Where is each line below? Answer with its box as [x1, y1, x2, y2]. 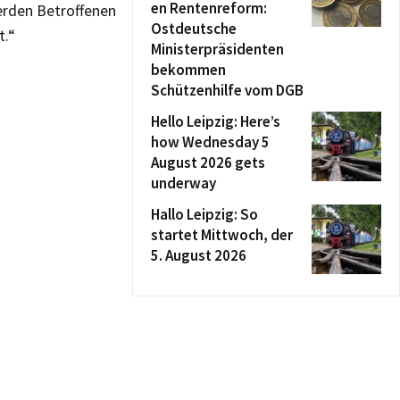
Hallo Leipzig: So [151, 204, 258, 224]
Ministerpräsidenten [151, 39, 284, 59]
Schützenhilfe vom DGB [151, 80, 304, 100]
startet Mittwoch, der [151, 225, 293, 245]
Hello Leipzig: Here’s [151, 112, 280, 131]
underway [151, 173, 216, 193]
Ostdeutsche [151, 19, 237, 38]
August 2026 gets [151, 153, 265, 172]
